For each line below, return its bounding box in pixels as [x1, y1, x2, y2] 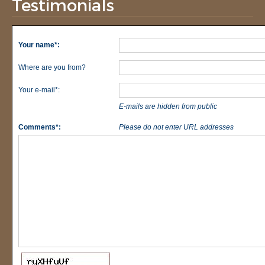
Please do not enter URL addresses [119, 122, 234, 131]
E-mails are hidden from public [119, 102, 217, 111]
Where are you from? [18, 63, 86, 72]
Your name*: [18, 40, 60, 49]
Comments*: [18, 122, 61, 131]
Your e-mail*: [18, 85, 60, 94]
